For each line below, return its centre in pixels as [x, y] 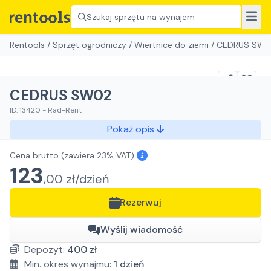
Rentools [27, 45]
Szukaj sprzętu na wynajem [141, 17]
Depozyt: [46, 250]
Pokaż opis [132, 129]
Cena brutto [34, 155]
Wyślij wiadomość [142, 230]
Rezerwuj [141, 202]
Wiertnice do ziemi [171, 45]
